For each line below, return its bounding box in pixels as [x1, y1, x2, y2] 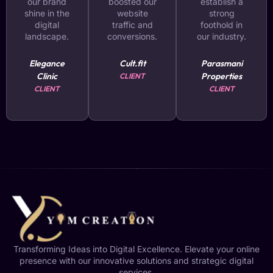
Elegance [29, 58, 65, 69]
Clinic [37, 71, 58, 82]
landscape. [25, 31, 69, 42]
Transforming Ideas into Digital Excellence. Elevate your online [13, 244, 260, 255]
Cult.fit [119, 58, 146, 69]
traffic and [112, 19, 153, 30]
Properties [201, 71, 243, 82]
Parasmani [200, 58, 243, 69]
